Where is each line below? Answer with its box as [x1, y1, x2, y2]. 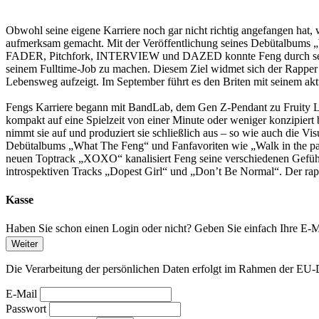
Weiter [11, 238, 38, 249]
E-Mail [6, 287, 37, 300]
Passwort [6, 302, 46, 315]
